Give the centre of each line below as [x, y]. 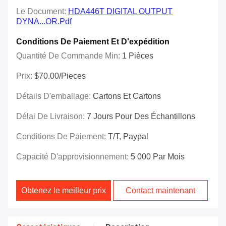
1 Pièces [138, 56]
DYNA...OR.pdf [44, 22]
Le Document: [42, 12]
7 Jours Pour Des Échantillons [141, 117]
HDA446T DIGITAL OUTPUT [120, 12]
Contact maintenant [161, 191]
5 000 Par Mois [158, 157]
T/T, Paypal [128, 137]
